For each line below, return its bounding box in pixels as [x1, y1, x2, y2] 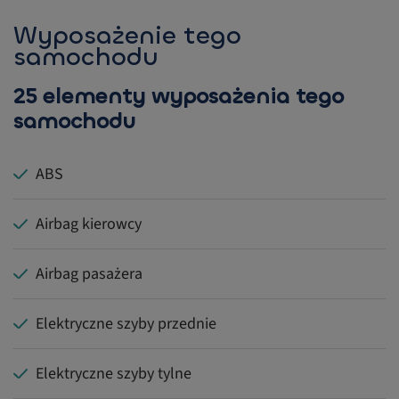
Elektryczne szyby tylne [36, 362, 191, 386]
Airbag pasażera [36, 263, 142, 286]
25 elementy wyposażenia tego [13, 82, 344, 111]
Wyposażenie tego [13, 20, 241, 53]
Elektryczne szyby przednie [36, 313, 216, 336]
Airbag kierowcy [36, 213, 142, 236]
